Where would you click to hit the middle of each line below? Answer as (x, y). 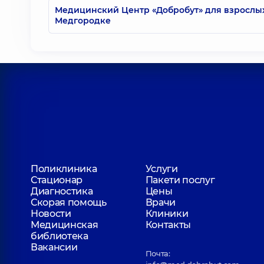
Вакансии (54, 247)
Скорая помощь (69, 202)
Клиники (167, 214)
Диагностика (62, 191)
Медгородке (83, 21)
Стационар (57, 180)
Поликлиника (64, 169)
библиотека (60, 236)
